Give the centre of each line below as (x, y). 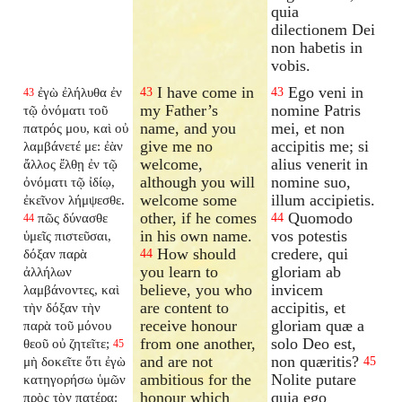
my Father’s (179, 110)
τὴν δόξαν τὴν (62, 307)
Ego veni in (326, 92)
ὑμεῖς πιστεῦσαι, (68, 235)
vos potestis (310, 236)
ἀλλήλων (48, 271)
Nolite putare (314, 379)
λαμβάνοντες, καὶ (72, 289)
